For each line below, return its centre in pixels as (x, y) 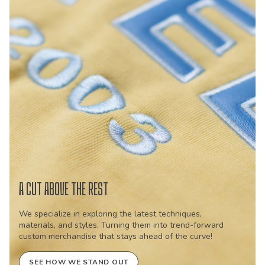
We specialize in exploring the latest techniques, (110, 214)
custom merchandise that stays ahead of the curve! (116, 237)
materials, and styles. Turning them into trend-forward (121, 225)
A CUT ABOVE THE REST (64, 190)
